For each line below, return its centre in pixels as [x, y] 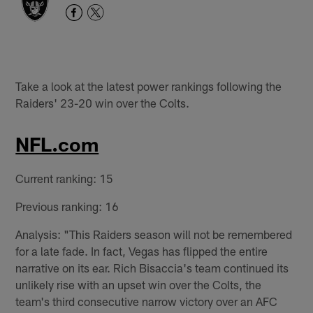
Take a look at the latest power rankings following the [149, 86]
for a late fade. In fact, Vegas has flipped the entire [142, 251]
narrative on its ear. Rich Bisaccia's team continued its [152, 268]
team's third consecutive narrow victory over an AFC [147, 301]
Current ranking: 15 [65, 179]
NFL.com [57, 144]
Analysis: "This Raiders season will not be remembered [154, 234]
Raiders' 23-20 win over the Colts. [103, 102]
